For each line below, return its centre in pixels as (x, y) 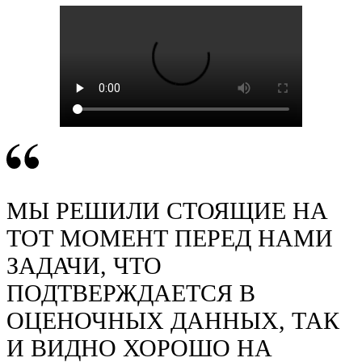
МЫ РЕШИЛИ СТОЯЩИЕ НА (167, 211)
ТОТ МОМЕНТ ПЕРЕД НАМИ (170, 238)
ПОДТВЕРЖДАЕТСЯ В (131, 293)
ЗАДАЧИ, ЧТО (84, 266)
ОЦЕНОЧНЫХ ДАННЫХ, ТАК (173, 321)
